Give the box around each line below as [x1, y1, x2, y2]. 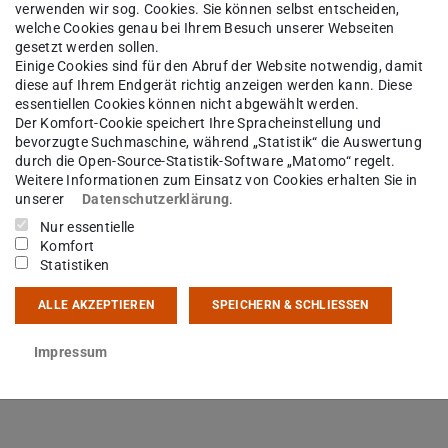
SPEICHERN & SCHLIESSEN [212, 298, 369, 313]
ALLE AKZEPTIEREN [38, 298, 155, 313]
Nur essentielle [40, 218, 135, 235]
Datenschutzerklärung [82, 190, 230, 207]
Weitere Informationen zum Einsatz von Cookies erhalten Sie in [15, 171, 418, 188]
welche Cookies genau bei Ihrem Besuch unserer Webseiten [15, 19, 395, 36]
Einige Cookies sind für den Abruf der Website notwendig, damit [15, 57, 423, 74]
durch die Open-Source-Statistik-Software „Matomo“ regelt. [15, 152, 396, 169]
